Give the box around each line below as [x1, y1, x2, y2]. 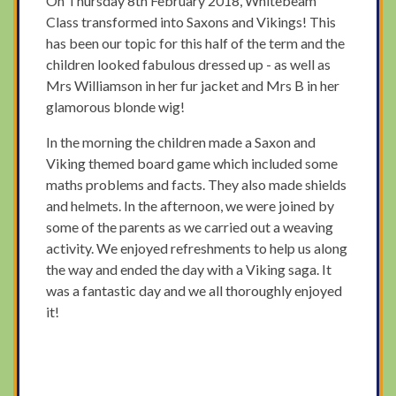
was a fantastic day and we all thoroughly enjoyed [46, 282, 343, 300]
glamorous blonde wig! [46, 98, 188, 116]
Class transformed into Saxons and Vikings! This [46, 13, 337, 31]
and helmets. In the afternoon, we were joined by [46, 197, 335, 215]
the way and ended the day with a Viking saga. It [46, 261, 332, 278]
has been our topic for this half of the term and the [46, 34, 346, 52]
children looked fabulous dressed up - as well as [46, 56, 331, 73]
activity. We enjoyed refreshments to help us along [46, 240, 348, 257]
